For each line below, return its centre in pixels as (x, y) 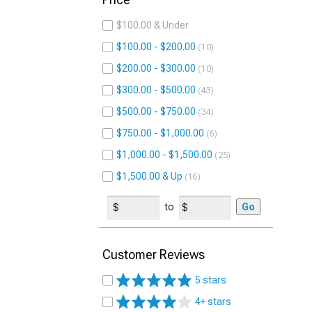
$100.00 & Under (153, 25)
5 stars (211, 280)
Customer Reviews (154, 255)
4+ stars (213, 302)
